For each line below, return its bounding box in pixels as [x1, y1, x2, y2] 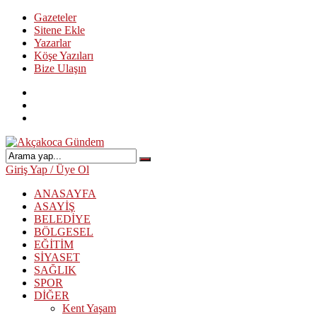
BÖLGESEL [34, 226, 93, 238]
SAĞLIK [34, 264, 76, 276]
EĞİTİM [34, 238, 74, 250]
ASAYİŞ [34, 200, 75, 212]
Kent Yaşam [62, 302, 116, 314]
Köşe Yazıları [34, 50, 93, 62]
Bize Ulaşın [34, 62, 86, 74]
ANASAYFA [34, 188, 96, 200]
